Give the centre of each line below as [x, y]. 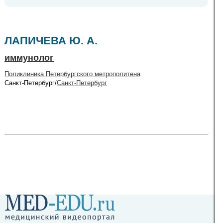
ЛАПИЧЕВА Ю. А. [51, 41]
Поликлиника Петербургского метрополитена [72, 74]
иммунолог [29, 58]
